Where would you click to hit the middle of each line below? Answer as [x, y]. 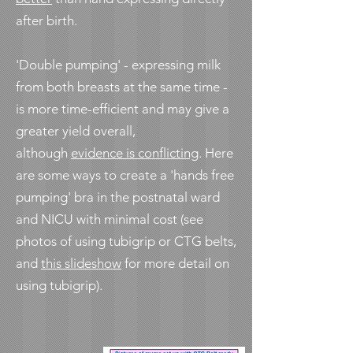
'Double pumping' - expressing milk [118, 65]
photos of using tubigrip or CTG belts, [126, 241]
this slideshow [81, 263]
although [43, 153]
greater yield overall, [76, 131]
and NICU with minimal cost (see [110, 219]
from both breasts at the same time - [122, 87]
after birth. [46, 20]
